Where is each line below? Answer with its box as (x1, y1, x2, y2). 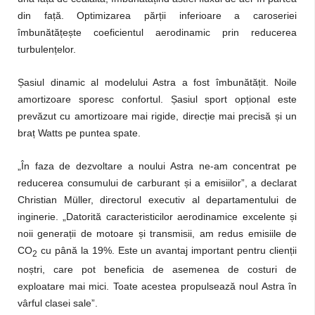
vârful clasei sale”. (18, 297, 98, 309)
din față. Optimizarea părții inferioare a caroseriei (18, 9, 297, 21)
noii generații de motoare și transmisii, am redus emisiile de (18, 227, 297, 239)
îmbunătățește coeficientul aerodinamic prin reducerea (18, 26, 297, 38)
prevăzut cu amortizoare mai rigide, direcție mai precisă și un (18, 110, 297, 122)
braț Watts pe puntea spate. (18, 127, 141, 139)
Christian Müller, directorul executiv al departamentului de (18, 193, 297, 205)
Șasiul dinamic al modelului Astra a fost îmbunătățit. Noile (18, 76, 297, 88)
